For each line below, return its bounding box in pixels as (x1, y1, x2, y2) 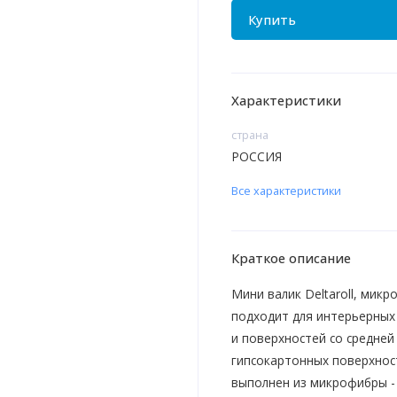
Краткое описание (230, 249, 351, 268)
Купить (247, 10, 296, 28)
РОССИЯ (230, 148, 282, 166)
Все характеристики (230, 183, 341, 199)
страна (230, 127, 269, 144)
